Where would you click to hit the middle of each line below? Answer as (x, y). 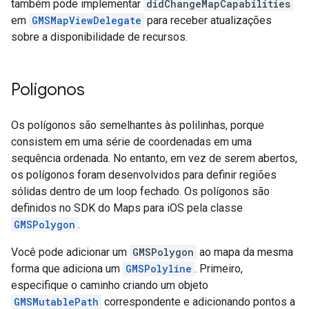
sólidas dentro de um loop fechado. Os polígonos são (140, 192)
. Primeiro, (219, 269)
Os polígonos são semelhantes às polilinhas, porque (138, 126)
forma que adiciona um (67, 269)
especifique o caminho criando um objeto (110, 286)
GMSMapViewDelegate (87, 21)
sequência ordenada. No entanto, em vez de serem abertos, (154, 159)
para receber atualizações (208, 21)
